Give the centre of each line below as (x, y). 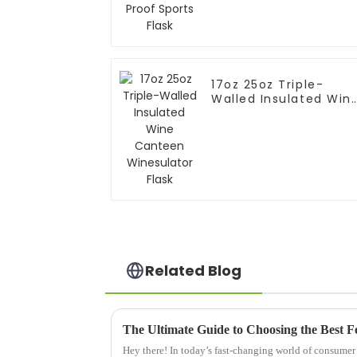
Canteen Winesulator (282, 114)
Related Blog (194, 270)
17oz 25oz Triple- (268, 85)
